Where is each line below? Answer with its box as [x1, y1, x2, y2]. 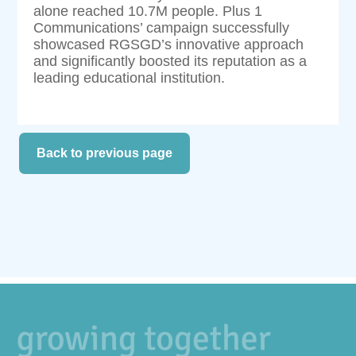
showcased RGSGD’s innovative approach [33, 36, 304, 52]
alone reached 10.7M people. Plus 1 [33, 2, 263, 19]
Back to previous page [37, 145, 173, 160]
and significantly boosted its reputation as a [33, 52, 308, 69]
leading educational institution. [33, 69, 226, 86]
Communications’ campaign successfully [33, 19, 290, 36]
